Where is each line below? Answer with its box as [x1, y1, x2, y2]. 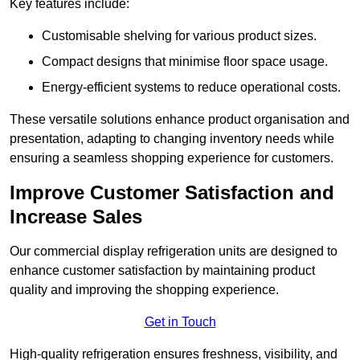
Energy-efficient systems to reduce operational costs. [42, 80, 341, 95]
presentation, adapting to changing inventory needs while [10, 132, 334, 146]
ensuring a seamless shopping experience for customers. [10, 151, 333, 166]
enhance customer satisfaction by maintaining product [10, 264, 315, 278]
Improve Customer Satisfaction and [10, 182, 334, 204]
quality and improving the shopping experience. [10, 283, 279, 297]
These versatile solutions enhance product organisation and [10, 112, 350, 127]
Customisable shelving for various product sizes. [42, 29, 317, 43]
